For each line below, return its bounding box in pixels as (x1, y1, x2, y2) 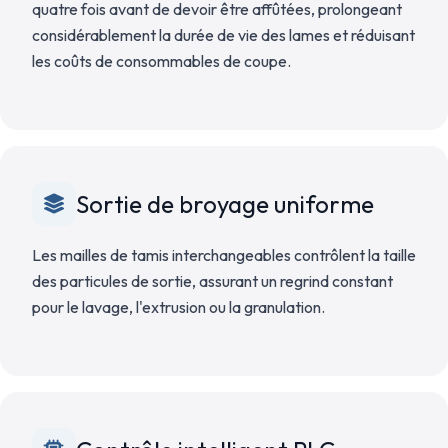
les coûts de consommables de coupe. (32, 51, 291, 71)
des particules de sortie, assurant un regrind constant (32, 271, 393, 291)
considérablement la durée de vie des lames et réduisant (32, 25, 415, 45)
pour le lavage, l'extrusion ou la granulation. (32, 297, 325, 317)
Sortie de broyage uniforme (76, 189, 374, 219)
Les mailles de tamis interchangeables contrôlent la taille (32, 245, 416, 265)
